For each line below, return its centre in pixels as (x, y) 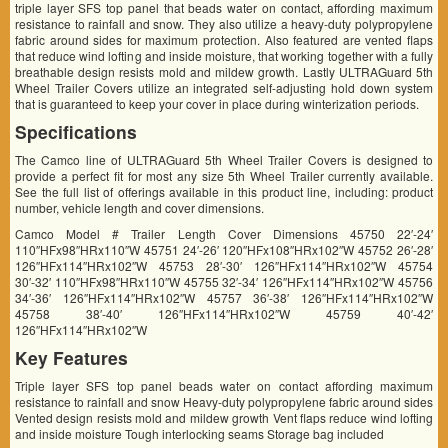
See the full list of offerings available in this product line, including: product (224, 191)
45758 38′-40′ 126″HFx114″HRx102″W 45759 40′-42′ (224, 313)
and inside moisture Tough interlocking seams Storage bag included (199, 433)
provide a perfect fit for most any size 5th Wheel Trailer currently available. (224, 175)
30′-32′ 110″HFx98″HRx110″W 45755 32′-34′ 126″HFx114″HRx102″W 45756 (224, 281)
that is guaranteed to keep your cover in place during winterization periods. (217, 103)
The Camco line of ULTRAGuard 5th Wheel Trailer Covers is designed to (224, 159)
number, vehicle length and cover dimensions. (139, 207)
